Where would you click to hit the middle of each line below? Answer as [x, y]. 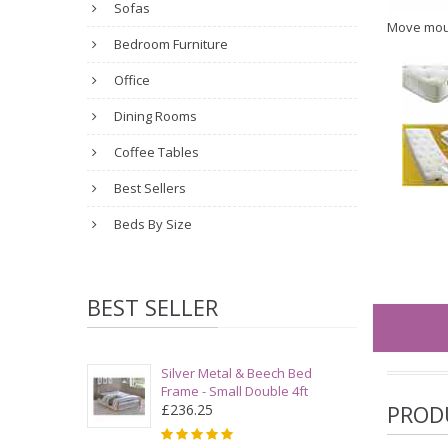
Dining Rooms [154, 116]
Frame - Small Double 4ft [234, 391]
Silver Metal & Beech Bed [236, 373]
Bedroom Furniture [169, 44]
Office [130, 80]
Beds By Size [151, 224]
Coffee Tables [155, 152]
